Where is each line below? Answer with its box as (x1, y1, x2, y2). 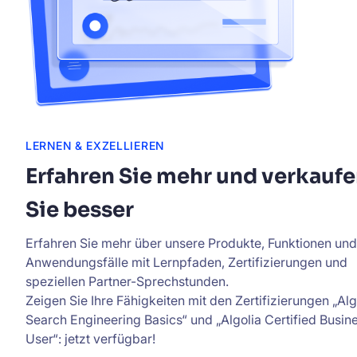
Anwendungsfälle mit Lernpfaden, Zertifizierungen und (25, 253, 347, 270)
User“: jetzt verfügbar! (25, 330, 155, 347)
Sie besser (25, 196, 134, 223)
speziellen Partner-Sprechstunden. (25, 273, 229, 289)
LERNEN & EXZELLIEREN (25, 138, 164, 152)
